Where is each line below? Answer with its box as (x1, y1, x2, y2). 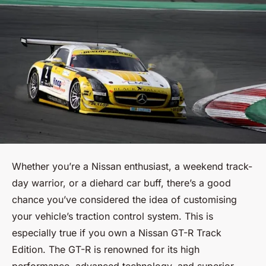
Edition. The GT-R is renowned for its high (12, 243, 199, 255)
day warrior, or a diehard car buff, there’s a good (12, 177, 231, 189)
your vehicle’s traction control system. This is (12, 210, 213, 222)
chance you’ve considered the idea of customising (12, 194, 237, 205)
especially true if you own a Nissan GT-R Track (12, 227, 221, 239)
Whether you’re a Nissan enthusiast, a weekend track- (12, 160, 252, 172)
